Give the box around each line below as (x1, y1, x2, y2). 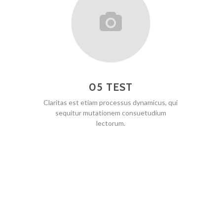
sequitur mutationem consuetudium (55, 109, 166, 117)
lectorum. (96, 119, 125, 127)
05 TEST (88, 81, 133, 93)
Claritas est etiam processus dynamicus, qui (43, 98, 178, 107)
